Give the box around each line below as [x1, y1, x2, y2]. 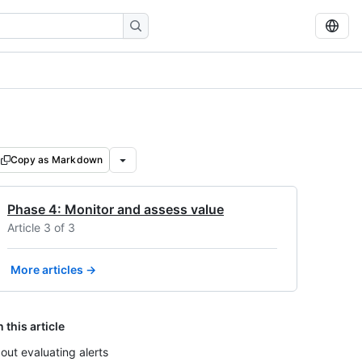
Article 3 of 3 [7, 221, 75, 234]
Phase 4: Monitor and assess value [7, 201, 224, 217]
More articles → [11, 263, 96, 276]
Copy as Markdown [11, 154, 103, 166]
